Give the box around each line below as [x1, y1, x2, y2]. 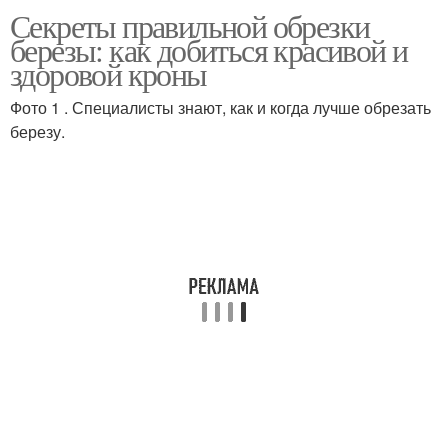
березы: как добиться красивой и [10, 28, 408, 71]
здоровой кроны [10, 52, 207, 95]
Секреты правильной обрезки [10, 4, 370, 47]
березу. [10, 120, 65, 143]
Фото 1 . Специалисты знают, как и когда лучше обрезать [10, 96, 431, 119]
